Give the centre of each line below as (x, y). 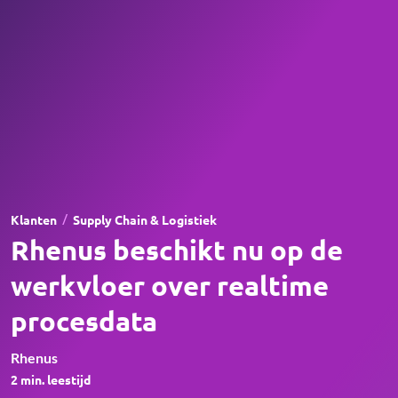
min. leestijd (54, 380)
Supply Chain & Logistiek (145, 220)
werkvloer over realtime (170, 285)
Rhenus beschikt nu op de (177, 250)
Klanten (34, 220)
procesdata (84, 321)
